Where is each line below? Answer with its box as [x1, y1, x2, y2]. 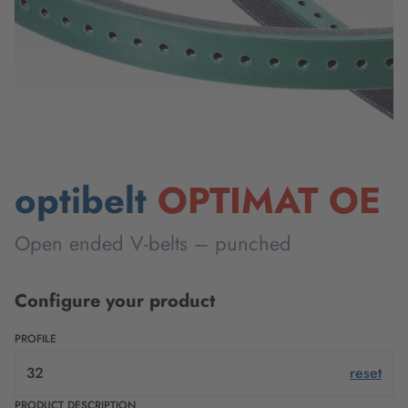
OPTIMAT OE [147, 174, 381, 227]
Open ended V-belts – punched [15, 229, 291, 258]
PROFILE [15, 331, 56, 347]
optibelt [15, 174, 147, 227]
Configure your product [15, 288, 215, 314]
